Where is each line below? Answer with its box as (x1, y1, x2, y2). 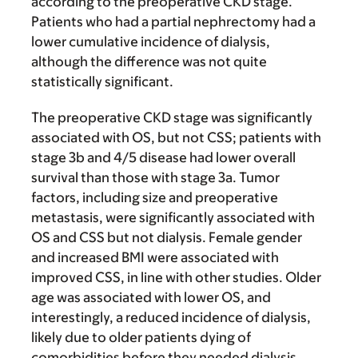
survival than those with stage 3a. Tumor (31, 169, 280, 186)
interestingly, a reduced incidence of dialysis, (31, 309, 311, 326)
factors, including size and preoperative (31, 189, 278, 206)
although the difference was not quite (31, 54, 267, 70)
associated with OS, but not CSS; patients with (31, 129, 321, 146)
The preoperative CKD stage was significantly (31, 109, 312, 126)
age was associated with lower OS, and (31, 289, 271, 306)
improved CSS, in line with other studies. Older (31, 269, 321, 286)
